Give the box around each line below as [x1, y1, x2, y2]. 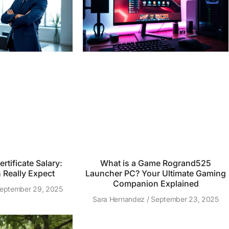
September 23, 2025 [149, 195, 219, 203]
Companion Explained [112, 178, 199, 189]
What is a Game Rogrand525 [100, 158, 211, 168]
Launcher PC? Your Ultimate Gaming [85, 168, 226, 178]
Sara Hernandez [93, 195, 147, 203]
